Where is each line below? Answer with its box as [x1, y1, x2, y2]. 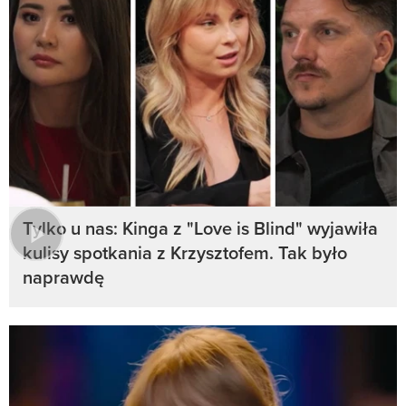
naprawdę [23, 263, 104, 290]
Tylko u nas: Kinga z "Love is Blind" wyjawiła [23, 214, 378, 241]
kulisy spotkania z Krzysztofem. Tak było [23, 238, 347, 266]
